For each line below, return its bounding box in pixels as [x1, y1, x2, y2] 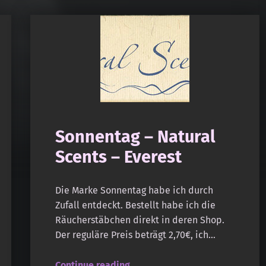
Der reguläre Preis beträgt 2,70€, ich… [55, 229, 216, 240]
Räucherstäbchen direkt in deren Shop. [55, 214, 224, 226]
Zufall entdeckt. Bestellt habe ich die [55, 199, 216, 211]
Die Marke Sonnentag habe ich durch [55, 184, 213, 196]
